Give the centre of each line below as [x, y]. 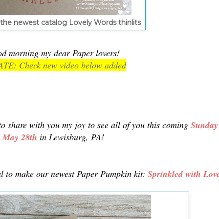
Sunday [204, 125]
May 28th [20, 137]
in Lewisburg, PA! [71, 137]
